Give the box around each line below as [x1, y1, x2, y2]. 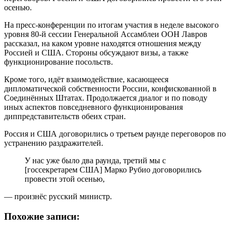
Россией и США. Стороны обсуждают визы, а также [4, 48, 188, 57]
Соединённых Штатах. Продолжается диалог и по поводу [4, 93, 207, 102]
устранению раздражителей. [4, 138, 103, 147]
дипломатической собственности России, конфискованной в [4, 84, 217, 93]
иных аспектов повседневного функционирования [4, 102, 183, 111]
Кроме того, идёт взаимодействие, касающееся [4, 74, 168, 84]
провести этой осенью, [25, 174, 105, 183]
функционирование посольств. [4, 57, 113, 66]
